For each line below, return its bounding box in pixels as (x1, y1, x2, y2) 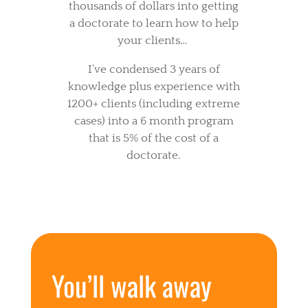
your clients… (118, 34, 190, 47)
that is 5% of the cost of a (89, 132, 219, 145)
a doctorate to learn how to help (69, 17, 239, 30)
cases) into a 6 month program (74, 115, 234, 128)
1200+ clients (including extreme (67, 98, 241, 111)
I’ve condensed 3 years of (87, 63, 220, 76)
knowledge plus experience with (67, 80, 240, 93)
